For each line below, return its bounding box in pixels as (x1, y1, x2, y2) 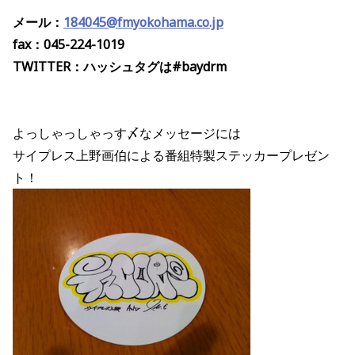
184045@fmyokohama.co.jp (63, 13, 223, 32)
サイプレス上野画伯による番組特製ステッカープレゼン (13, 147, 330, 165)
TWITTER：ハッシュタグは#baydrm (13, 58, 227, 76)
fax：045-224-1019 (13, 36, 124, 54)
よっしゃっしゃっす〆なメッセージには (13, 124, 241, 143)
